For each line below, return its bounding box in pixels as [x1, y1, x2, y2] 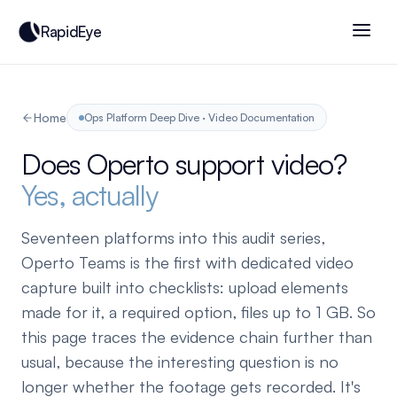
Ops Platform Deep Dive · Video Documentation [84, 111, 315, 124]
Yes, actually [21, 177, 158, 213]
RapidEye [41, 22, 102, 41]
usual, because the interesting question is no [21, 351, 339, 371]
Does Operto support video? [21, 146, 346, 182]
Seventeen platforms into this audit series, [21, 227, 325, 247]
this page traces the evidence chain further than [21, 326, 372, 346]
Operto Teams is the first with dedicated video [21, 252, 354, 272]
